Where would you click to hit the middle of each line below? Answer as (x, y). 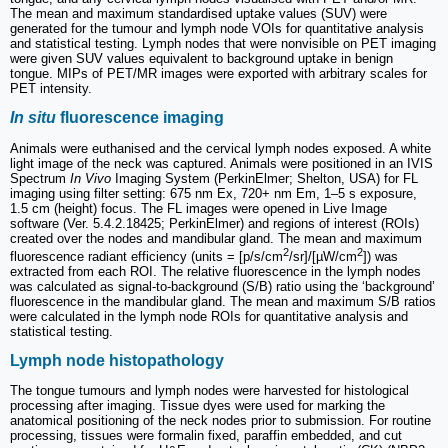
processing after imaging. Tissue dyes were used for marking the (197, 406)
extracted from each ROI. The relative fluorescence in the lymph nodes (215, 271)
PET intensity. (51, 88)
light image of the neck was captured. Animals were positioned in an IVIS (221, 163)
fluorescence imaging (140, 118)
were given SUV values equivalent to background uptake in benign (201, 58)
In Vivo (90, 178)
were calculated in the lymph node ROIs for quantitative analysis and (209, 316)
